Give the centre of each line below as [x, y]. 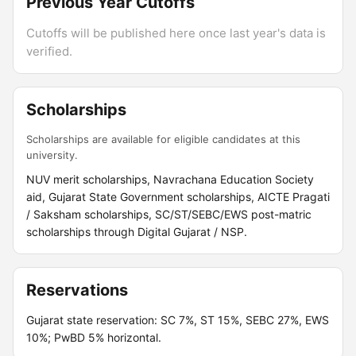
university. [52, 155]
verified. [49, 51]
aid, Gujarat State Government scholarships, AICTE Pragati [178, 197]
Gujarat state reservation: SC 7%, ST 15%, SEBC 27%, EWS [178, 320]
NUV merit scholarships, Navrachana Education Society [170, 179]
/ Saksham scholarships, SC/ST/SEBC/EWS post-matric [169, 214]
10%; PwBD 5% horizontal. [94, 337]
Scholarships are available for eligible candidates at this [163, 139]
